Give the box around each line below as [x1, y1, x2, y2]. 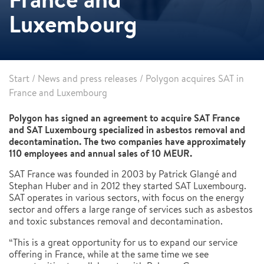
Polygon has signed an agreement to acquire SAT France [9, 111, 240, 124]
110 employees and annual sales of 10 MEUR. [9, 147, 192, 160]
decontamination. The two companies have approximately [9, 135, 246, 148]
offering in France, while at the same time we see [9, 248, 209, 260]
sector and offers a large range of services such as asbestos [9, 203, 253, 216]
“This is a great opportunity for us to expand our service [9, 236, 237, 249]
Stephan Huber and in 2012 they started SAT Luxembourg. [9, 180, 246, 192]
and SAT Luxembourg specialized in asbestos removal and [9, 123, 245, 136]
